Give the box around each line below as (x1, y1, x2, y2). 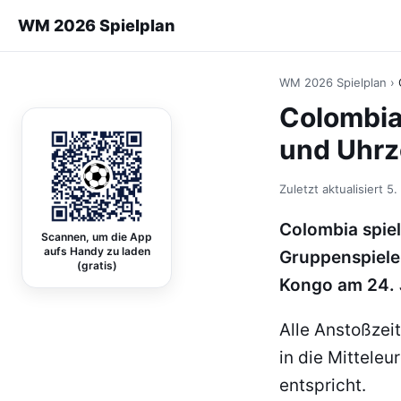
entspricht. (279, 375, 366, 396)
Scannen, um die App (41, 230, 152, 243)
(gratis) (76, 259, 117, 272)
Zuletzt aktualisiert (279, 182, 387, 196)
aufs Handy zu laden (43, 244, 150, 258)
